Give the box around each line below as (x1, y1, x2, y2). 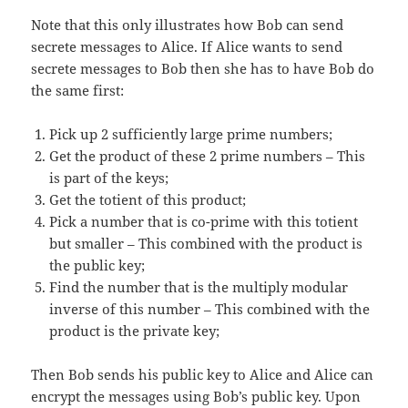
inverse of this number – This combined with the (49, 299, 371, 318)
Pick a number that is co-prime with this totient (49, 211, 359, 230)
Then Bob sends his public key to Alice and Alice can (31, 364, 374, 383)
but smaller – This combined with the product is (49, 233, 363, 252)
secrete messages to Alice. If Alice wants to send (31, 36, 343, 56)
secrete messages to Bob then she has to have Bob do (31, 58, 375, 77)
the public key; (49, 255, 146, 274)
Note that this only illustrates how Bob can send (31, 15, 344, 34)
